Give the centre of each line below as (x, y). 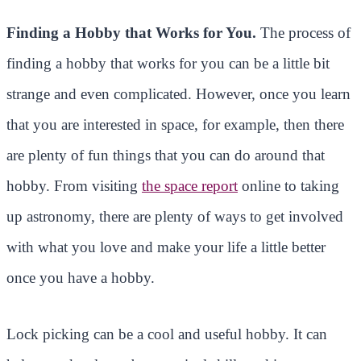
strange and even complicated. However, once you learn (178, 93)
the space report (190, 185)
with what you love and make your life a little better (166, 247)
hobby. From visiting (74, 185)
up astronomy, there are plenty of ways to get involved (175, 216)
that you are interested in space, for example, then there (175, 124)
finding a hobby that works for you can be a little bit (168, 63)
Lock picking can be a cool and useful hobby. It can (167, 334)
